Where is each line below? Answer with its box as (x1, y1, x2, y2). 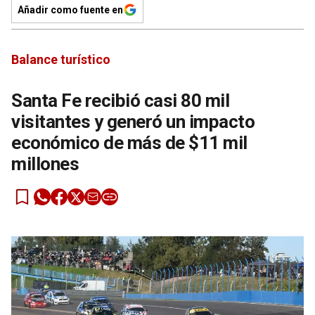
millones (11, 153, 79, 174)
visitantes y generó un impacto (11, 110, 255, 132)
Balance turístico (11, 51, 110, 67)
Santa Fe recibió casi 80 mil (11, 89, 229, 111)
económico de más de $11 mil (11, 131, 247, 153)
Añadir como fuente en (18, 4, 123, 15)
